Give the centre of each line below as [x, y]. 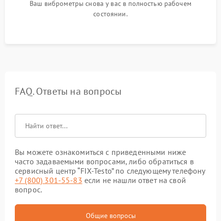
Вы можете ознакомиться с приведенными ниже [101, 152]
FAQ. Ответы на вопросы [68, 91]
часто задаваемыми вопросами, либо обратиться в [104, 161]
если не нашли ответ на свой [134, 180]
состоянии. [110, 14]
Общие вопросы [110, 216]
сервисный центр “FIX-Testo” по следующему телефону [110, 171]
